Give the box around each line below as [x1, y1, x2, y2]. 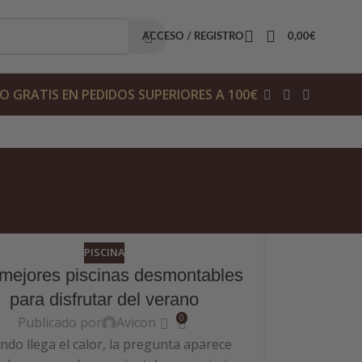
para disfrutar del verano [10, 288, 199, 309]
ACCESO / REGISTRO [141, 31, 244, 42]
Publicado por [18, 314, 103, 332]
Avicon [116, 314, 157, 332]
